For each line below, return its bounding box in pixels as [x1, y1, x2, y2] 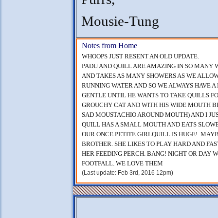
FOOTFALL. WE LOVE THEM [82, 160, 163, 167]
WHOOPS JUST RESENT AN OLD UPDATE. [82, 53, 199, 60]
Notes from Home [82, 41, 137, 50]
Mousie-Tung [81, 14, 159, 29]
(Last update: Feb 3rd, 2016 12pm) [82, 169, 173, 176]
